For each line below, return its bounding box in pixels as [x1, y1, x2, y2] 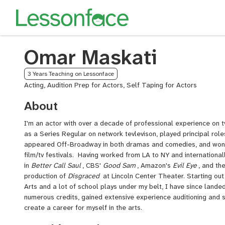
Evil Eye [173, 161, 197, 170]
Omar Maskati [24, 44, 157, 71]
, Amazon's [137, 161, 173, 170]
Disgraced [68, 171, 99, 180]
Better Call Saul [31, 161, 81, 170]
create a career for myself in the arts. [24, 203, 142, 212]
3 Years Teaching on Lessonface [28, 70, 114, 78]
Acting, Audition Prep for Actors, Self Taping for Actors [24, 80, 197, 89]
